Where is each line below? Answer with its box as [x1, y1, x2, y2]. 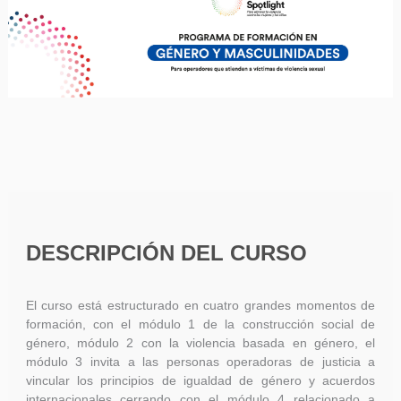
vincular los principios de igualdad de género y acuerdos [25, 373, 376, 388]
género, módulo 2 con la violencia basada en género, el [25, 336, 376, 350]
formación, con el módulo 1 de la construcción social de [25, 317, 376, 331]
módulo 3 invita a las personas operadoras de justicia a [25, 354, 376, 369]
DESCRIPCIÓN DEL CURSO [25, 241, 307, 265]
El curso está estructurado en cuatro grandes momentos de [25, 298, 376, 312]
